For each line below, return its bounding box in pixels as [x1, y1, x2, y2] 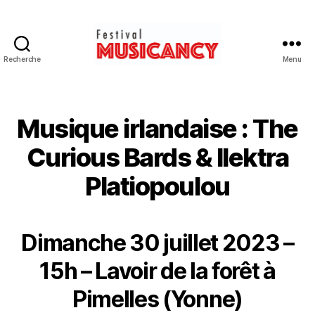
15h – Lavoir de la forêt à [39, 257, 276, 285]
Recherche [4, 55, 41, 63]
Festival [156, 63, 201, 79]
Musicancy [156, 79, 221, 94]
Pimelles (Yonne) [72, 285, 243, 313]
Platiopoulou [85, 171, 230, 202]
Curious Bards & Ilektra [26, 142, 289, 173]
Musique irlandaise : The [17, 113, 298, 144]
